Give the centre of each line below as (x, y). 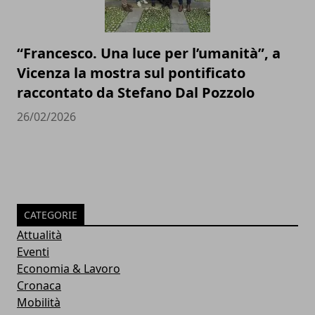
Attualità (39, 235)
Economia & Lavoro (69, 269)
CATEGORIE (51, 215)
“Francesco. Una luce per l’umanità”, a (149, 53)
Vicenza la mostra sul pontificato (131, 73)
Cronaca (39, 286)
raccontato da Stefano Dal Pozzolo (136, 93)
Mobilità (39, 303)
